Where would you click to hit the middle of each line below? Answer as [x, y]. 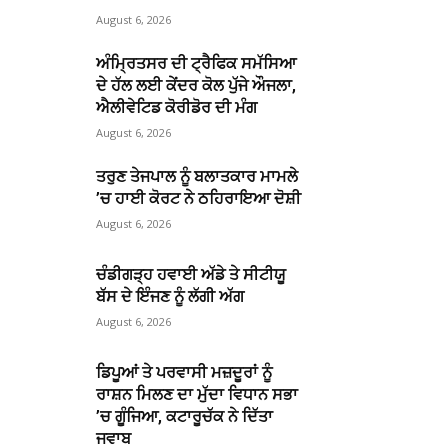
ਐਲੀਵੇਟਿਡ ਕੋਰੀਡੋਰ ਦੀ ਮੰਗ [177, 107]
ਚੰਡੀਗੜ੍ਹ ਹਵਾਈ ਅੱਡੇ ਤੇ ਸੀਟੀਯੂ [191, 275]
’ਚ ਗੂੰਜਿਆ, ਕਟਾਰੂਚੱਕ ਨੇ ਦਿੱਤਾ [185, 417]
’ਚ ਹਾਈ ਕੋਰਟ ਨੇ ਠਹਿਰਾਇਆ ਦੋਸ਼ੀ [199, 198]
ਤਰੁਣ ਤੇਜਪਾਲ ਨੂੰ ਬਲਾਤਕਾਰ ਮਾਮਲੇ [197, 176]
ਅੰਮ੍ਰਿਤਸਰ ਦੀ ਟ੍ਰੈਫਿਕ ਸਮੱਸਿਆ [196, 63]
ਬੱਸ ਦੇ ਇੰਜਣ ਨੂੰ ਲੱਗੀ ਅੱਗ [170, 297]
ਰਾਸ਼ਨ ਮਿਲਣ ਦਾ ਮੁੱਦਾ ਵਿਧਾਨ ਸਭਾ [197, 395]
